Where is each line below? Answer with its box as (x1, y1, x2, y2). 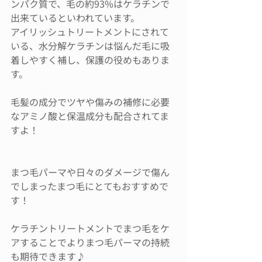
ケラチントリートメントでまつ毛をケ (11, 221, 170, 236)
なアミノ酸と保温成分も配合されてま (11, 109, 169, 123)
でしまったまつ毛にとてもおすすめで (11, 179, 168, 194)
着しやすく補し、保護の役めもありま (11, 53, 170, 67)
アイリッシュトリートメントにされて (11, 25, 169, 39)
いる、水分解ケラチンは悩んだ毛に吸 (11, 39, 170, 53)
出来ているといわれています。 (11, 11, 140, 25)
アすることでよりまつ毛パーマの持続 (11, 235, 170, 250)
